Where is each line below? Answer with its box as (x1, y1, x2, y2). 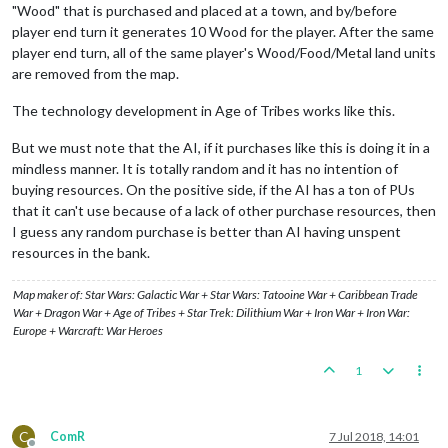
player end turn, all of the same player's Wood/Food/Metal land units (12, 43, 436, 61)
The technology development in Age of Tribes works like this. (12, 101, 395, 119)
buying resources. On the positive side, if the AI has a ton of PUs (12, 180, 415, 198)
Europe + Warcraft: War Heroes (13, 322, 163, 338)
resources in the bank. (12, 243, 150, 261)
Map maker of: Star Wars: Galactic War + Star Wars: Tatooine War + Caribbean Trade (13, 286, 418, 302)
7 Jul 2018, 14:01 (329, 428, 419, 444)
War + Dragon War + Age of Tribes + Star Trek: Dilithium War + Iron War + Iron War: (13, 304, 410, 320)
